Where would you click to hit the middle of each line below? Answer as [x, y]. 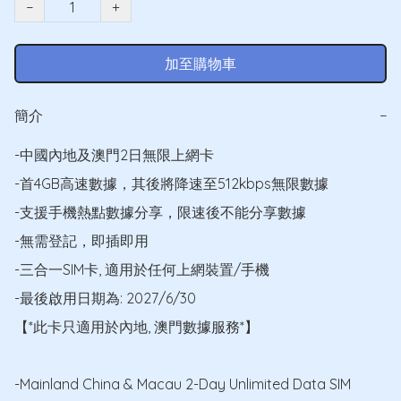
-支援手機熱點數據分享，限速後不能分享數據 [160, 212]
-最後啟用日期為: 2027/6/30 [105, 298]
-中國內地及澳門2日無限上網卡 [114, 154]
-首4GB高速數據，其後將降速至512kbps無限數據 [171, 183]
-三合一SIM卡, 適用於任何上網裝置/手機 [142, 269]
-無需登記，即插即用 [81, 240]
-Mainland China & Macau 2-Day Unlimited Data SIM [183, 384]
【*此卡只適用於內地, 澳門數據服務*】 [137, 326]
